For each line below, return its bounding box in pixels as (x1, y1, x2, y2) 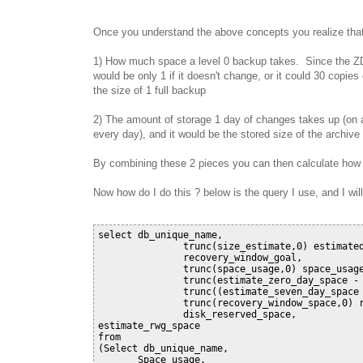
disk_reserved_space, (98, 309, 297, 321)
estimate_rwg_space (98, 320, 200, 332)
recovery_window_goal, (98, 252, 302, 264)
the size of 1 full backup (93, 84, 206, 97)
